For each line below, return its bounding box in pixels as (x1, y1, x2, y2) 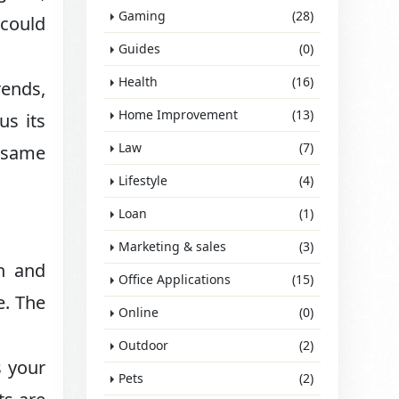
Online (118, 304, 159, 321)
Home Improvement (118, 106, 239, 123)
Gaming (118, 7, 167, 24)
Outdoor (118, 337, 169, 354)
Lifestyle (118, 172, 168, 189)
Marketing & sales (118, 238, 227, 255)
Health (118, 73, 159, 90)
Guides (118, 40, 161, 57)
